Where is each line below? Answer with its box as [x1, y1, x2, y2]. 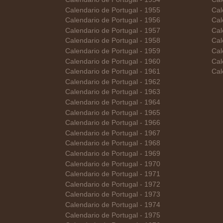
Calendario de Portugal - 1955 [65, 6, 160, 14]
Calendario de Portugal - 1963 [65, 88, 160, 96]
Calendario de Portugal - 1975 [65, 211, 160, 219]
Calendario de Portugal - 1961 [65, 68, 160, 76]
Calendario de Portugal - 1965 [65, 109, 160, 116]
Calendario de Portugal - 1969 [65, 150, 160, 157]
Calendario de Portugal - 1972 [65, 180, 160, 188]
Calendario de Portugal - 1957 [65, 26, 160, 34]
